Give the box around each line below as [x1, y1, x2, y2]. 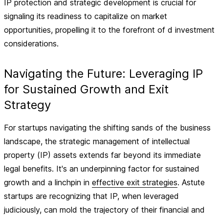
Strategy [4, 98, 51, 112]
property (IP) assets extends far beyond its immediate [4, 150, 201, 160]
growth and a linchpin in [4, 177, 92, 187]
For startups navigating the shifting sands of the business [4, 123, 211, 132]
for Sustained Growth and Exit [4, 82, 169, 96]
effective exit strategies [92, 177, 177, 187]
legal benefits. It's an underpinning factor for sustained [4, 164, 199, 174]
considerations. [4, 39, 59, 48]
